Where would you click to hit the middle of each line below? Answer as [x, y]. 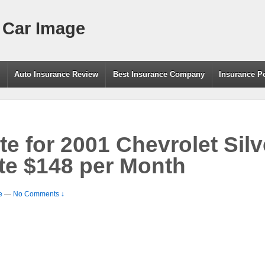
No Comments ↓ [39, 194]
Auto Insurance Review [56, 74]
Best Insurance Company [159, 74]
